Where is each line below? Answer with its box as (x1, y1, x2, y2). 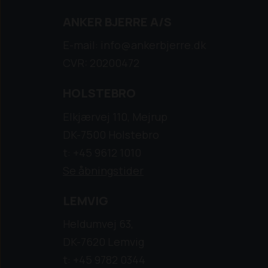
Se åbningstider (63, 163, 144, 178)
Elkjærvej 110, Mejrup (63, 109, 167, 124)
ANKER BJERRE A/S (63, 13, 172, 30)
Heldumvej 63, (63, 217, 133, 232)
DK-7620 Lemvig (63, 234, 144, 249)
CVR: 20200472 (63, 56, 139, 71)
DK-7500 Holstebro (63, 127, 159, 142)
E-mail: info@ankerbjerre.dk (63, 38, 206, 53)
